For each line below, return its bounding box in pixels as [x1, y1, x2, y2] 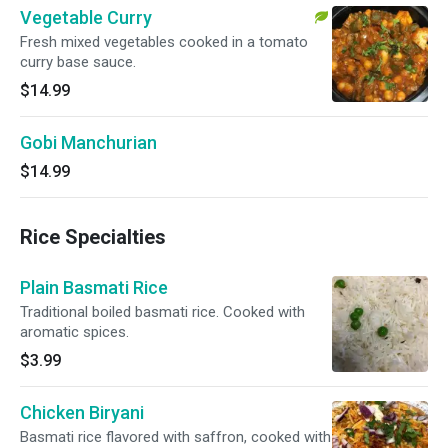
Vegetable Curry [20, 7, 152, 28]
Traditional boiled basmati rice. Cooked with [20, 303, 305, 321]
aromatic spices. [20, 323, 129, 341]
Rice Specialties [20, 225, 166, 249]
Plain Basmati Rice [20, 277, 168, 298]
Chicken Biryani [20, 402, 144, 423]
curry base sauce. [20, 53, 136, 71]
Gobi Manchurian [20, 132, 157, 153]
